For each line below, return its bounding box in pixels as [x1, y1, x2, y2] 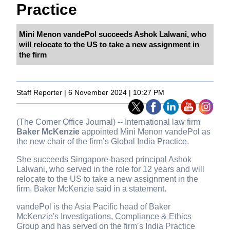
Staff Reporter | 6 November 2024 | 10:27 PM [16, 88, 165, 97]
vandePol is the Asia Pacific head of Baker [16, 202, 171, 212]
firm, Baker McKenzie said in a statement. [16, 184, 167, 194]
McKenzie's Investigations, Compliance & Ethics [16, 212, 192, 221]
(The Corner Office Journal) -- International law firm [16, 118, 201, 127]
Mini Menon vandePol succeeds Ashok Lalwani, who [19, 30, 207, 39]
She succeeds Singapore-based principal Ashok [16, 155, 192, 164]
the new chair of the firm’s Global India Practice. [16, 137, 189, 146]
